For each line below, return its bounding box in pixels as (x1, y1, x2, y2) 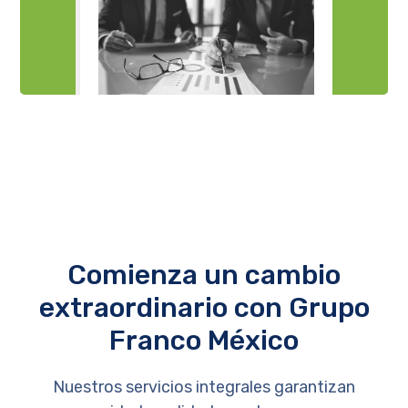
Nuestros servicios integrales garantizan (53, 376, 355, 397)
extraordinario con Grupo (38, 291, 370, 324)
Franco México (109, 323, 299, 357)
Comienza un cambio (67, 258, 341, 291)
